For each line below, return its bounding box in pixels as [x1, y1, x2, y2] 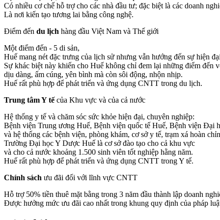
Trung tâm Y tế [4, 96, 55, 105]
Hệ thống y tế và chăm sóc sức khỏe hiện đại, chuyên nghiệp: [4, 112, 194, 121]
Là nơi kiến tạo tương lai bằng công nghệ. [4, 10, 134, 19]
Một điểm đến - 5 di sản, [4, 44, 80, 53]
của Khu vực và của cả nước [55, 96, 145, 105]
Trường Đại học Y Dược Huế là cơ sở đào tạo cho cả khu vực [4, 139, 195, 148]
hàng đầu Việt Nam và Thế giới [59, 27, 159, 36]
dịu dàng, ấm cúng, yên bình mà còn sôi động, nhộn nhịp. [4, 70, 183, 79]
